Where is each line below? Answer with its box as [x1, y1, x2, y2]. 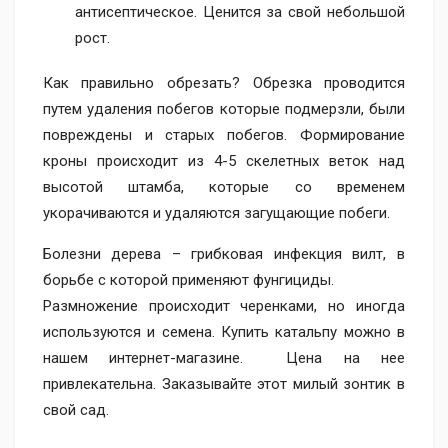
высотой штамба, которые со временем [43, 178, 405, 196]
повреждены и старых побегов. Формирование [43, 126, 405, 144]
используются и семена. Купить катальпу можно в [43, 323, 405, 341]
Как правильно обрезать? [43, 74, 240, 92]
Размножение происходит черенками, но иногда [43, 297, 405, 315]
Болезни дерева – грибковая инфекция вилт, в [43, 245, 405, 263]
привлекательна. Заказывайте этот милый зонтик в [43, 375, 405, 393]
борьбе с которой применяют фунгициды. [43, 271, 334, 289]
